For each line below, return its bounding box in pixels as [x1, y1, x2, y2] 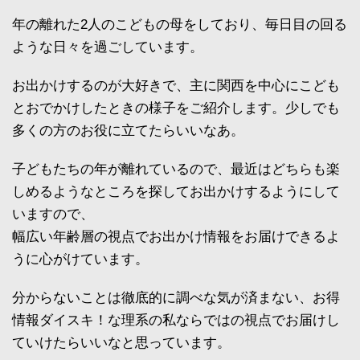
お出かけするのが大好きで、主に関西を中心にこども [12, 78, 340, 94]
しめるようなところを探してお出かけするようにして [12, 184, 340, 200]
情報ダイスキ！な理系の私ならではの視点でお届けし [12, 313, 340, 329]
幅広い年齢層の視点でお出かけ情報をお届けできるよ [12, 229, 340, 245]
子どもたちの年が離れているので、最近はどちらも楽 [12, 162, 340, 178]
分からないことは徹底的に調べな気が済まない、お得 [12, 290, 340, 306]
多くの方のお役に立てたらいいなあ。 [12, 123, 244, 139]
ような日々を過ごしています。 [12, 39, 203, 55]
